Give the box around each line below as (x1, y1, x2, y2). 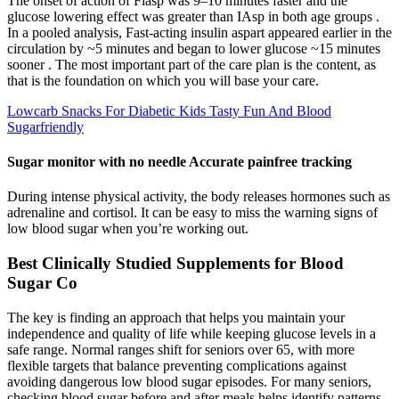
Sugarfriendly (7, 118, 84, 134)
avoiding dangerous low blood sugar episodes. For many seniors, (7, 373, 371, 389)
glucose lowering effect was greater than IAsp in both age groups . (7, 8, 379, 24)
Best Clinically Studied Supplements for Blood (7, 254, 344, 273)
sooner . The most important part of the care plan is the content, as (7, 56, 376, 72)
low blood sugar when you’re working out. (7, 221, 248, 237)
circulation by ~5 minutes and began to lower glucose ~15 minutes (7, 40, 380, 56)
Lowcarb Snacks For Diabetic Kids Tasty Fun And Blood (7, 102, 331, 118)
